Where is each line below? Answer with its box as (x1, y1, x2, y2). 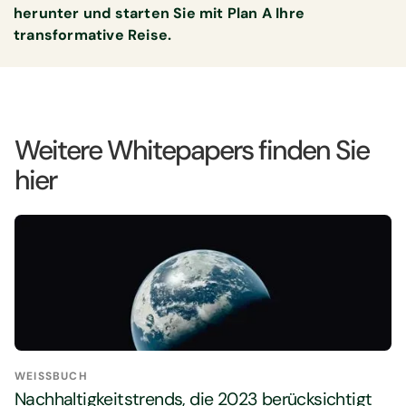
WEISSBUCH (14, 369, 79, 384)
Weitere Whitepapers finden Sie (14, 131, 369, 168)
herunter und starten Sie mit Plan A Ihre (14, 4, 305, 24)
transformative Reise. (14, 25, 172, 45)
